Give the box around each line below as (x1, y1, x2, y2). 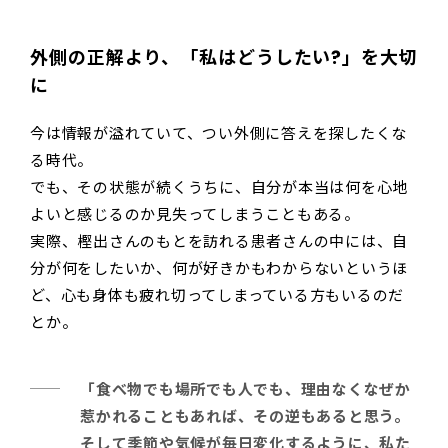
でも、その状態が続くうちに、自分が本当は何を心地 (30, 177, 408, 199)
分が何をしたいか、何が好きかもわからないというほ (30, 258, 408, 280)
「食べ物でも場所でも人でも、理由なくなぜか (80, 379, 411, 401)
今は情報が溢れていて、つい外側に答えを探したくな (30, 123, 407, 145)
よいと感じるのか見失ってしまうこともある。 (30, 204, 360, 226)
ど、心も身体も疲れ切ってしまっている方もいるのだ (30, 285, 404, 307)
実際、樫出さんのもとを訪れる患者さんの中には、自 (30, 231, 408, 253)
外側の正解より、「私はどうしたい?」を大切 (30, 45, 418, 71)
